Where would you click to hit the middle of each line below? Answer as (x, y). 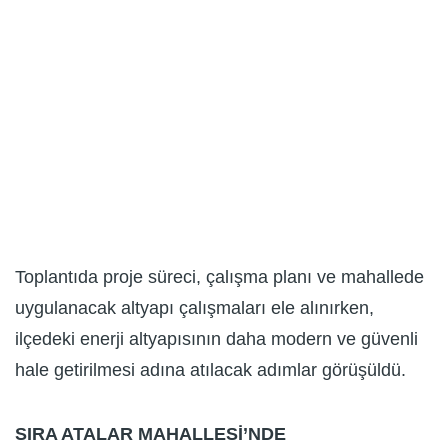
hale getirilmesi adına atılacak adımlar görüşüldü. (210, 370)
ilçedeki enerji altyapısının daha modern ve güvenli (216, 339)
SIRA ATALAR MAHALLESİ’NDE (150, 433)
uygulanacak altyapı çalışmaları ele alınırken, (194, 308)
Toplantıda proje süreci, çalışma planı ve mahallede (219, 276)
